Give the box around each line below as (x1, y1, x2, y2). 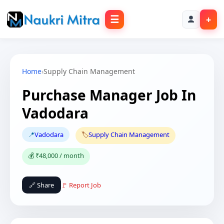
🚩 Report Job (61, 180, 101, 189)
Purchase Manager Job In (22, 85, 196, 104)
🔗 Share (29, 180, 54, 189)
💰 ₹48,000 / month (28, 151, 84, 160)
